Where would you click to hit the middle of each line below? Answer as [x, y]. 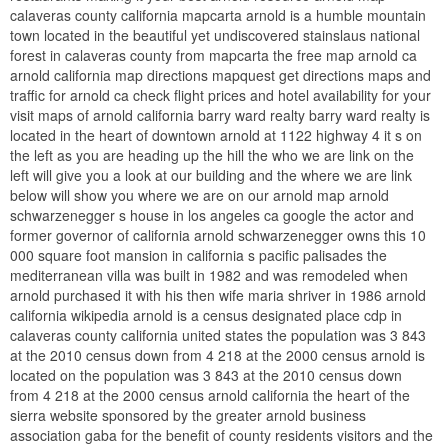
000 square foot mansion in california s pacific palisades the [198, 254]
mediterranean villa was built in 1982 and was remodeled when [209, 274]
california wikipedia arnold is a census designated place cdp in [206, 314]
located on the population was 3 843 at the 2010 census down [206, 374]
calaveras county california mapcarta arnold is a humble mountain [218, 14]
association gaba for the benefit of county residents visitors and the [221, 434]
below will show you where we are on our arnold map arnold [199, 194]
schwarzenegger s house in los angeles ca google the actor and [212, 214]
